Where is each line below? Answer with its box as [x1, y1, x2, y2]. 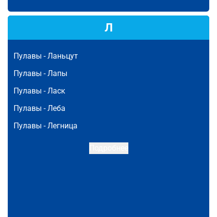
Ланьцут [47, 51, 78, 61]
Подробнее [89, 143, 128, 153]
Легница [47, 121, 77, 130]
